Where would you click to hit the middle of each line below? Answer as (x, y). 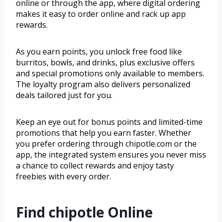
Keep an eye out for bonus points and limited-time (109, 122)
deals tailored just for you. (64, 95)
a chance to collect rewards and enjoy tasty (95, 166)
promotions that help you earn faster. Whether (104, 133)
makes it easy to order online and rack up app (101, 14)
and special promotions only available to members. (110, 74)
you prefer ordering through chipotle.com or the (106, 144)
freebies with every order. (63, 177)
